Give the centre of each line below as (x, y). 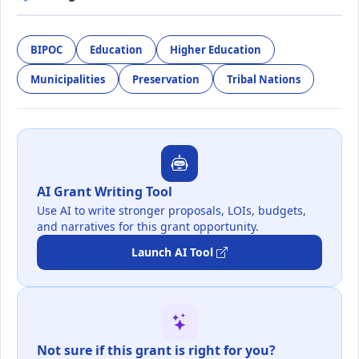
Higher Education (216, 49)
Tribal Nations (264, 79)
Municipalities (68, 79)
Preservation (166, 79)
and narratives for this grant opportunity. (148, 227)
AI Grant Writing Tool (105, 191)
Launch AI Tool (172, 252)
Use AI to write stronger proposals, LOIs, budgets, (171, 211)
